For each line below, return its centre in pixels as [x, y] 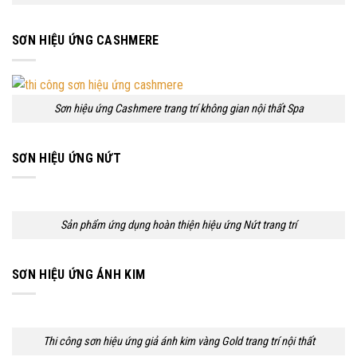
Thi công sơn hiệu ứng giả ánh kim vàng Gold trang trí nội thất [178, 341]
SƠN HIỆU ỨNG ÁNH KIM [79, 274]
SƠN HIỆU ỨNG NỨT [67, 158]
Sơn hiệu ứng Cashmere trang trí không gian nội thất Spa [178, 108]
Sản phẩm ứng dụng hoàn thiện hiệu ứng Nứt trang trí [178, 225]
